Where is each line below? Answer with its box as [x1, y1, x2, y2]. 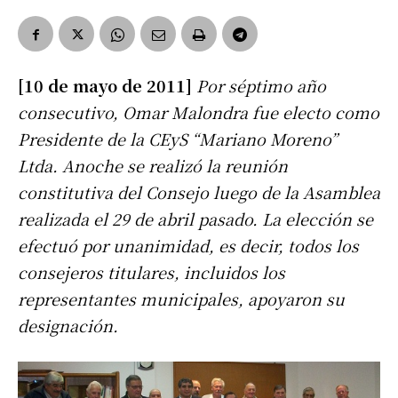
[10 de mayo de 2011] [18, 74, 196, 98]
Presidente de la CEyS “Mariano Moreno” [18, 127, 338, 151]
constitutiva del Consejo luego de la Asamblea [18, 180, 380, 204]
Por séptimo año [196, 74, 326, 98]
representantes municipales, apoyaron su [18, 287, 345, 311]
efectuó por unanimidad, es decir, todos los [18, 234, 359, 258]
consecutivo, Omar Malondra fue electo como [18, 100, 379, 124]
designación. [18, 314, 118, 338]
